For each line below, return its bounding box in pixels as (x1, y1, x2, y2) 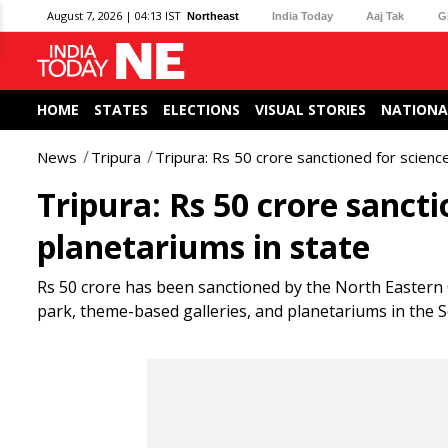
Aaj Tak (366, 9, 405, 22)
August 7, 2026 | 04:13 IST (47, 8, 181, 23)
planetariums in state (37, 225, 370, 268)
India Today (272, 9, 334, 22)
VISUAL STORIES (255, 100, 366, 119)
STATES (94, 100, 148, 119)
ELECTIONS (163, 100, 240, 119)
